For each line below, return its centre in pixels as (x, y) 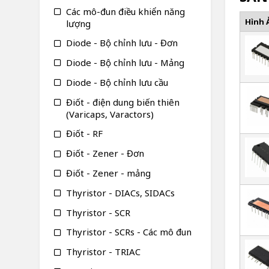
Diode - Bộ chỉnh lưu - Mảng (125, 62)
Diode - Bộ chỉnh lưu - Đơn (122, 43)
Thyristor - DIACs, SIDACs (120, 192)
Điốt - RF (84, 134)
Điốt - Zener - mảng (108, 173)
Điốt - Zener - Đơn (105, 153)
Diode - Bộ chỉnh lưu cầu (117, 82)
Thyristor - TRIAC (103, 251)
